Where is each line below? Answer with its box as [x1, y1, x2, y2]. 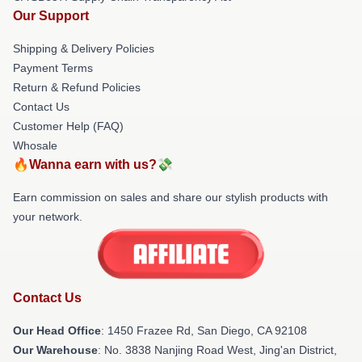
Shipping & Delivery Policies [13, 41, 154, 55]
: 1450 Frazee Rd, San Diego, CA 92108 [101, 324, 307, 338]
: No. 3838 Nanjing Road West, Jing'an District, [98, 343, 337, 357]
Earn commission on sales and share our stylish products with [13, 190, 328, 204]
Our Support [13, 8, 89, 23]
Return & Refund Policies [13, 80, 141, 94]
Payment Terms [13, 61, 93, 74]
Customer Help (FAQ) [13, 119, 124, 133]
